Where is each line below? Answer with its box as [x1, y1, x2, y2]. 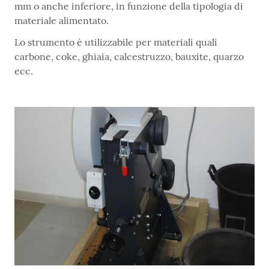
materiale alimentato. [14, 14, 109, 27]
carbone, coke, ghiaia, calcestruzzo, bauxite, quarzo [14, 50, 244, 63]
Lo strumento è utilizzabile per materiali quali [14, 36, 217, 49]
